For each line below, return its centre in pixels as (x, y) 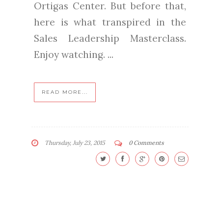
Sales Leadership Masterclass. (110, 38)
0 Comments (146, 142)
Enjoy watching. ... (74, 54)
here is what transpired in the (110, 22)
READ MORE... (65, 92)
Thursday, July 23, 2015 (74, 142)
